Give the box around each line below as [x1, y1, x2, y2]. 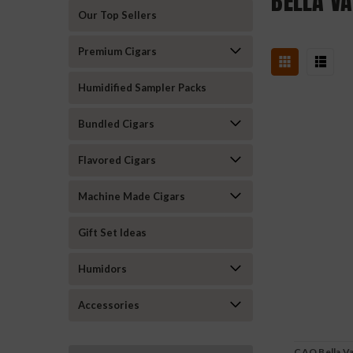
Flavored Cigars [78, 154, 156, 166]
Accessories [78, 299, 139, 311]
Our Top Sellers [78, 9, 157, 21]
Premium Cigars [78, 45, 157, 58]
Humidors [78, 262, 127, 275]
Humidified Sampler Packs [78, 81, 206, 94]
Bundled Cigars [78, 117, 154, 130]
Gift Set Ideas [78, 226, 147, 239]
